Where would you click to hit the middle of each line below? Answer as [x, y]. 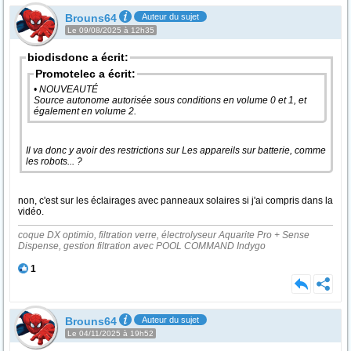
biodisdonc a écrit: [78, 57]
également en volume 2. [86, 111]
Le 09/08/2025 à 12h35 [111, 30]
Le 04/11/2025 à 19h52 [110, 333]
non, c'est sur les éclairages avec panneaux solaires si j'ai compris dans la [175, 201]
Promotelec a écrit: [85, 74]
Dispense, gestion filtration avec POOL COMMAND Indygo [142, 246]
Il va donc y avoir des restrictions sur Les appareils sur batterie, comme [176, 150]
